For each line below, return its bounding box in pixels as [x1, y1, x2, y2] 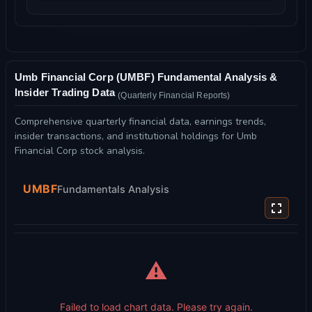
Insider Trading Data [15, 86, 118, 99]
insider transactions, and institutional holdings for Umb [15, 130, 257, 143]
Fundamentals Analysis [57, 182, 169, 195]
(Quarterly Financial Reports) [118, 90, 231, 100]
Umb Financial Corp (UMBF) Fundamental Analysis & [15, 70, 278, 83]
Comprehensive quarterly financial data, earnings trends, [15, 115, 266, 129]
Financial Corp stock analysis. [15, 144, 145, 158]
